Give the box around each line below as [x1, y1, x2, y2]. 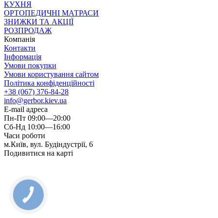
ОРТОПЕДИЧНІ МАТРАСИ [4, 8, 99, 17]
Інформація [4, 52, 41, 61]
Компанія [4, 35, 35, 43]
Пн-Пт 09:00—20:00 [4, 113, 71, 122]
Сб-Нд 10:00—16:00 [4, 122, 70, 131]
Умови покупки [4, 61, 56, 70]
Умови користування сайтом [4, 70, 99, 78]
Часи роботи [4, 131, 45, 140]
